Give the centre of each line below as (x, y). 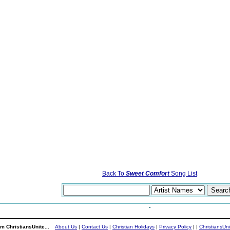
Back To (114, 174)
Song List (183, 174)
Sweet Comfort (148, 174)
